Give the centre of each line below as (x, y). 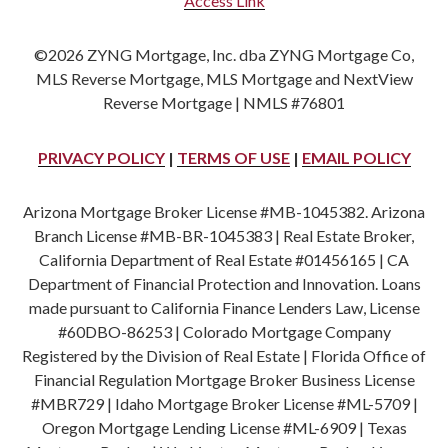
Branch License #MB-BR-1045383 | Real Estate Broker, (224, 235)
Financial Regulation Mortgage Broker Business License (224, 379)
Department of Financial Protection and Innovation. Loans (224, 283)
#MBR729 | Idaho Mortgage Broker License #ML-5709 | (224, 403)
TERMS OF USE (233, 157)
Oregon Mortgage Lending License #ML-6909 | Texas (224, 427)
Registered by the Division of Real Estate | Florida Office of (224, 355)
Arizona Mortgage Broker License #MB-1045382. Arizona (224, 211)
